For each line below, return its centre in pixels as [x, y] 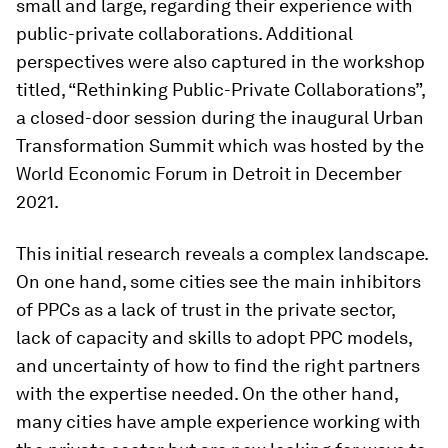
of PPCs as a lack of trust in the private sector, [205, 309]
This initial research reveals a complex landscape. [222, 253]
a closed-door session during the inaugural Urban [220, 117]
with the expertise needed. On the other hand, [207, 393]
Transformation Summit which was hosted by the [220, 145]
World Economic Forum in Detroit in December [209, 173]
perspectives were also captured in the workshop [220, 61]
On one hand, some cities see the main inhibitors [218, 281]
